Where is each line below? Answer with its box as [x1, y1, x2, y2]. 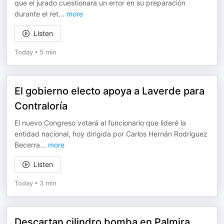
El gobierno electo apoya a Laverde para [14, 85, 204, 97]
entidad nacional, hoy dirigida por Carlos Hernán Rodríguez [14, 129, 207, 138]
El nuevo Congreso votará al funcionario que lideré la [14, 118, 186, 127]
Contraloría [14, 100, 67, 112]
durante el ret [14, 9, 58, 18]
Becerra [14, 140, 40, 149]
